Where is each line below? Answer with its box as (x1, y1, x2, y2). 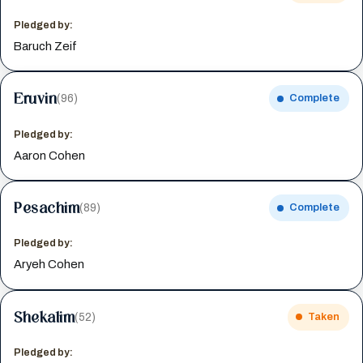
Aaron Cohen (14, 148, 86, 162)
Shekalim (14, 307, 75, 326)
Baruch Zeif (14, 39, 78, 53)
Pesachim (14, 199, 80, 217)
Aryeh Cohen (14, 258, 85, 271)
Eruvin (14, 89, 58, 108)
